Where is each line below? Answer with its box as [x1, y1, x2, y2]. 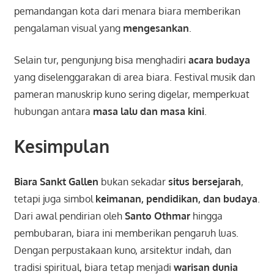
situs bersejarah [168, 176, 241, 188]
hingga [190, 210, 223, 223]
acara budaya [188, 54, 250, 67]
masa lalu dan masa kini [92, 105, 204, 118]
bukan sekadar [98, 176, 168, 188]
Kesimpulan [13, 135, 109, 158]
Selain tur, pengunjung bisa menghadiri [13, 54, 188, 67]
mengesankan [122, 22, 189, 35]
